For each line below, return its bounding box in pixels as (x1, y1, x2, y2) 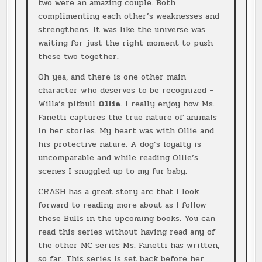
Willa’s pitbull (37, 98, 98, 111)
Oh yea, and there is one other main (37, 71, 186, 84)
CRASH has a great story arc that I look (37, 185, 199, 198)
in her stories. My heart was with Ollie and (37, 125, 214, 137)
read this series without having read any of (37, 226, 216, 239)
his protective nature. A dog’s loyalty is (37, 138, 201, 151)
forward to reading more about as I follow (37, 199, 206, 212)
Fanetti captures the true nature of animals (37, 111, 217, 124)
